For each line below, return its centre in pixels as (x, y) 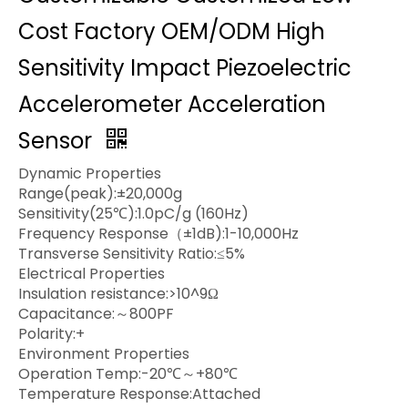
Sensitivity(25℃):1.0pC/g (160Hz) (133, 214)
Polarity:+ (51, 334)
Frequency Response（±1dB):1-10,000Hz (158, 234)
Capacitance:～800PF (96, 314)
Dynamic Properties (90, 173)
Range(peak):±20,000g (100, 194)
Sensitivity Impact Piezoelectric (185, 68)
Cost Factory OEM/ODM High (172, 31)
